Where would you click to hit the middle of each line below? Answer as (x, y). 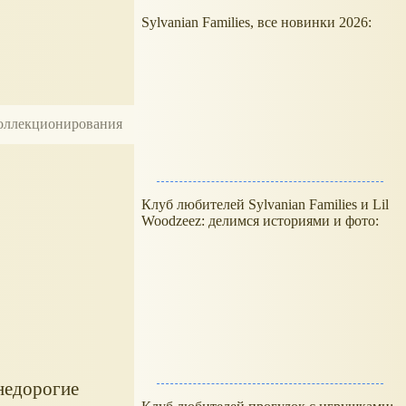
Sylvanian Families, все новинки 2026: (258, 22)
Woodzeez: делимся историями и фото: (260, 221)
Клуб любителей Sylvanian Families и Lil (265, 204)
